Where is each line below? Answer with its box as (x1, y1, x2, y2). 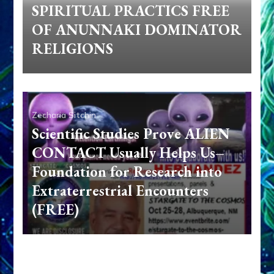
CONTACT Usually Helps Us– (32, 143, 225, 163)
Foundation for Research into (32, 162, 223, 182)
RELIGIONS (32, 39, 114, 59)
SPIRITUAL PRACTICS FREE (32, 1, 230, 21)
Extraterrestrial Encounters (32, 181, 209, 201)
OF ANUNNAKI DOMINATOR (32, 20, 242, 40)
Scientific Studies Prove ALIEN (32, 124, 231, 144)
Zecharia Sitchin (32, 109, 97, 121)
